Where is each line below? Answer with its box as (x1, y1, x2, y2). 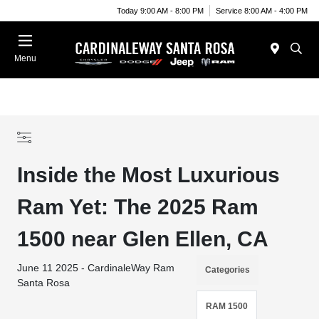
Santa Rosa (17, 277, 70, 288)
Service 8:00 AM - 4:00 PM (216, 6, 308, 15)
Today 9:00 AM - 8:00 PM (117, 6, 204, 15)
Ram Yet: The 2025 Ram (17, 195, 259, 219)
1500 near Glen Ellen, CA (17, 227, 269, 251)
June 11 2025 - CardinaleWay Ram (17, 262, 175, 273)
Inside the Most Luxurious (17, 163, 281, 187)
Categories (204, 265, 250, 275)
